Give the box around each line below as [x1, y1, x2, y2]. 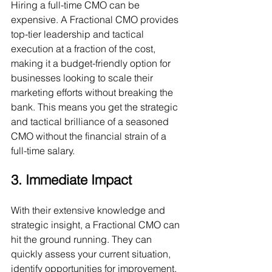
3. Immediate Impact [11, 171, 132, 188]
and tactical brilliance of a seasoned [11, 115, 171, 127]
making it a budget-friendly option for [11, 57, 173, 69]
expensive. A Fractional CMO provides [11, 13, 181, 25]
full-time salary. [11, 144, 75, 157]
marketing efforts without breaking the [11, 86, 175, 98]
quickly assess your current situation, [11, 248, 173, 260]
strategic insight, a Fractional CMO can [11, 219, 182, 231]
